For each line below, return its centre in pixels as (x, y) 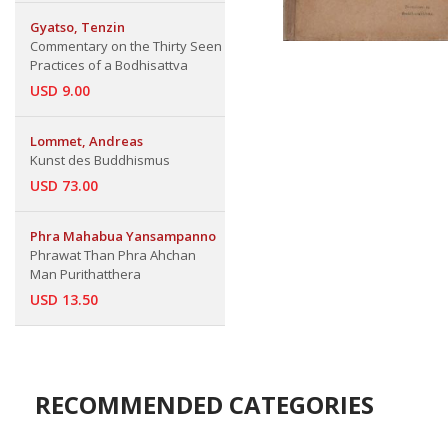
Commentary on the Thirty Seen (126, 46)
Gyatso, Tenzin (77, 27)
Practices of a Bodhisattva (109, 65)
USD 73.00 (64, 185)
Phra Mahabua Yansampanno (123, 236)
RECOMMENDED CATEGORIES (204, 404)
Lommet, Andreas (86, 141)
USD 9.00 (60, 90)
